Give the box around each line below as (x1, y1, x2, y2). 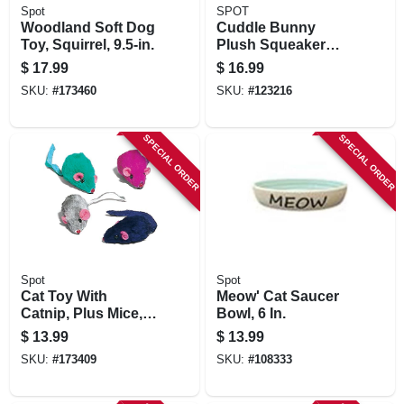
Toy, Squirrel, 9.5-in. (20, 36, 154, 52)
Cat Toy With (20, 288, 107, 304)
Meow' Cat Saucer (216, 288, 339, 304)
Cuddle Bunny (216, 19, 316, 35)
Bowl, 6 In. (216, 305, 286, 321)
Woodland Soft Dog (20, 19, 155, 35)
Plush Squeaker (216, 36, 326, 52)
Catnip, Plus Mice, (20, 305, 142, 321)
